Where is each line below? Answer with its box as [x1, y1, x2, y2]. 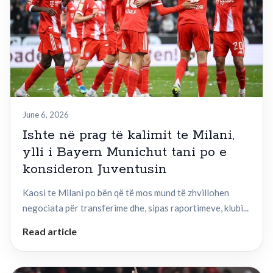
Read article [23, 225, 77, 238]
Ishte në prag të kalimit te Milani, [23, 127, 235, 144]
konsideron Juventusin [23, 161, 167, 179]
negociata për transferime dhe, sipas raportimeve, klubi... [23, 202, 249, 214]
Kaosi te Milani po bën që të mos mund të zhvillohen [23, 187, 229, 199]
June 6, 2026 [23, 110, 69, 120]
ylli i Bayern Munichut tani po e [23, 144, 227, 161]
